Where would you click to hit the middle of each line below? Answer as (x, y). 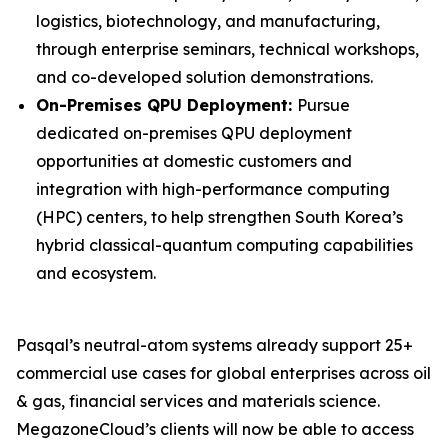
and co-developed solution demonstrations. (204, 77)
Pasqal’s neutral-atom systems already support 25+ (214, 345)
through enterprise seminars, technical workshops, (227, 49)
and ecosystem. (96, 273)
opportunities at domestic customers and (194, 161)
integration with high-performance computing (213, 189)
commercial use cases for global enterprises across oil (223, 373)
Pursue (323, 105)
